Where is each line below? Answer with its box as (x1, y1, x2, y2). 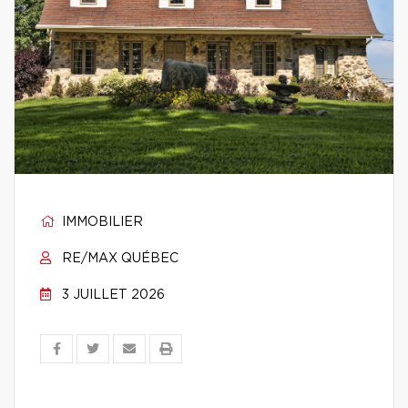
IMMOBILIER (58, 216, 143, 229)
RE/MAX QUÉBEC (58, 252, 178, 265)
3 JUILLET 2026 (58, 289, 165, 301)
